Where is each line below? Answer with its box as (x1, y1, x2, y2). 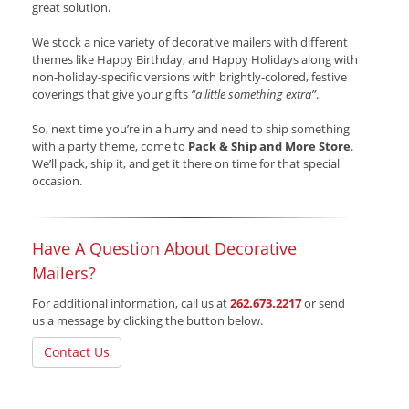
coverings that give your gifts (32, 86, 191, 103)
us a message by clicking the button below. (32, 312, 263, 330)
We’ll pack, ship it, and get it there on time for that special (32, 155, 340, 173)
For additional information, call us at (32, 295, 230, 312)
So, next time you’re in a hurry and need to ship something (32, 121, 350, 138)
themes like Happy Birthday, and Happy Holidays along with (32, 51, 358, 68)
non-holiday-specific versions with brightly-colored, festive (32, 68, 347, 86)
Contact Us (44, 343, 110, 362)
